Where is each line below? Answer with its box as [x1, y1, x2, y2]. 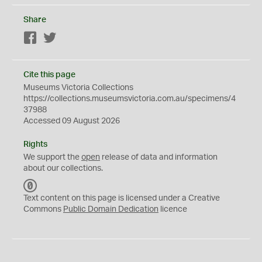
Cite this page [23, 71, 75, 79]
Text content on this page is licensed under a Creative [23, 194, 220, 202]
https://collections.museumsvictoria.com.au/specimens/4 [23, 95, 236, 103]
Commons [23, 205, 63, 213]
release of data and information [100, 153, 218, 161]
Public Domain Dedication [63, 205, 158, 213]
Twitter [57, 35, 82, 43]
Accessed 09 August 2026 [23, 117, 120, 125]
